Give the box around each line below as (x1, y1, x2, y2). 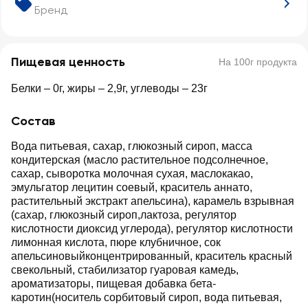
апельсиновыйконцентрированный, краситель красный (11, 250, 292, 262)
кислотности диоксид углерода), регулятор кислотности (11, 223, 293, 234)
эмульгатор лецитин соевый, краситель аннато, (11, 181, 252, 193)
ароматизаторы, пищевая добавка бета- (11, 278, 216, 289)
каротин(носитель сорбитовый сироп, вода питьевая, (11, 291, 282, 303)
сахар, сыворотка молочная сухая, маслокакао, (11, 168, 253, 179)
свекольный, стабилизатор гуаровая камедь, (11, 264, 239, 276)
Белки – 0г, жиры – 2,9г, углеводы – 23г (11, 82, 208, 94)
